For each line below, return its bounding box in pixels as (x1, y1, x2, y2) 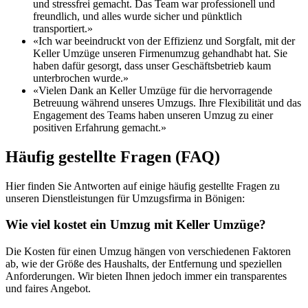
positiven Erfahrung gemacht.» (33, 121, 166, 133)
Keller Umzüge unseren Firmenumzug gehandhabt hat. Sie (33, 47, 287, 59)
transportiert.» (33, 22, 93, 34)
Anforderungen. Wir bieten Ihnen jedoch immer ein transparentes (5, 270, 287, 283)
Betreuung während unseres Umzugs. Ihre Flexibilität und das (33, 96, 301, 109)
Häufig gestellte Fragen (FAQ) (5, 147, 220, 166)
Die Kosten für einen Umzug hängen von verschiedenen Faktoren (5, 245, 291, 258)
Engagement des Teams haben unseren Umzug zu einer (33, 109, 273, 121)
